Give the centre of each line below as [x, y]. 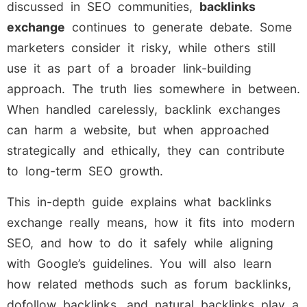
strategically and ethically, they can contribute [146, 151]
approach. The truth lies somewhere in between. [153, 89]
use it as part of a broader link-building [129, 69]
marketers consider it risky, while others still [141, 48]
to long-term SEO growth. [85, 171]
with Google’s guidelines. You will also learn [139, 263]
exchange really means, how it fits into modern [151, 222]
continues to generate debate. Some [179, 27]
